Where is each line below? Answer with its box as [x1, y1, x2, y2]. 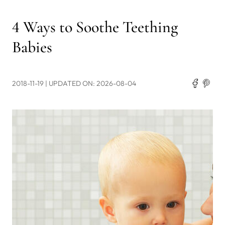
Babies [12, 37, 52, 57]
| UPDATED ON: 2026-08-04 [45, 78, 136, 88]
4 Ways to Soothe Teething [12, 17, 178, 37]
